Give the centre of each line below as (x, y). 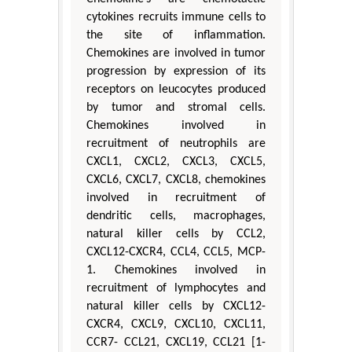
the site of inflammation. (176, 36)
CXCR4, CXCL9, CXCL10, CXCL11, (176, 325)
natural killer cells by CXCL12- (176, 307)
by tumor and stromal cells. (176, 108)
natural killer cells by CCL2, (176, 235)
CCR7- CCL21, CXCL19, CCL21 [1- (176, 343)
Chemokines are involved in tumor (176, 54)
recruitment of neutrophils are (176, 144)
